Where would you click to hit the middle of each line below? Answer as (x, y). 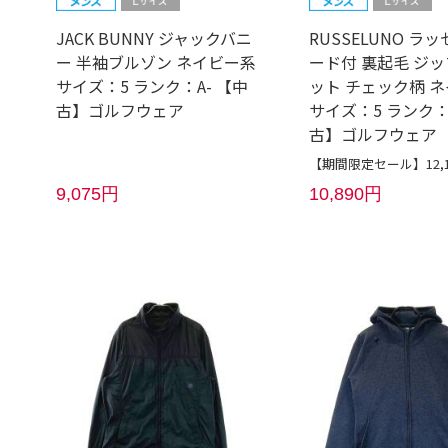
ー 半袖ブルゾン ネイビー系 (156, 62)
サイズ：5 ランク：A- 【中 (152, 86)
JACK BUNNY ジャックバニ (154, 38)
